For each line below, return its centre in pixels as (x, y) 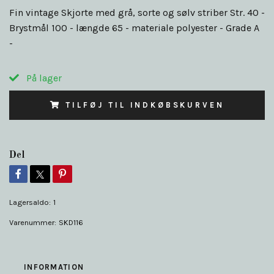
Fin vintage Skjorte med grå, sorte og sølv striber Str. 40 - (137, 13)
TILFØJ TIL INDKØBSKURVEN (145, 105)
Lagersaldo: (30, 202)
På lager (43, 78)
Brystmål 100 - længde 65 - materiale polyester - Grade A (134, 28)
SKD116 (71, 223)
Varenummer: (33, 223)
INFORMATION (54, 267)
